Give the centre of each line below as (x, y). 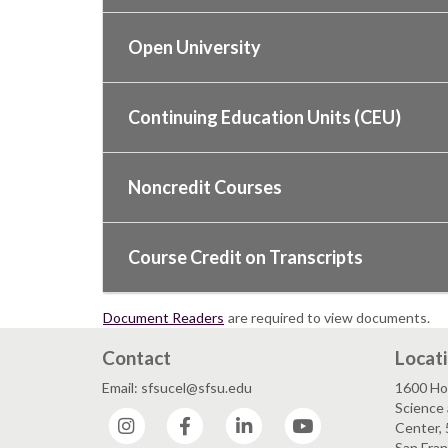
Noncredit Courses (205, 187)
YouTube (353, 417)
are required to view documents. (327, 318)
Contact (136, 358)
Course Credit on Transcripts (245, 257)
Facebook (237, 417)
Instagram (180, 417)
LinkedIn (292, 417)
